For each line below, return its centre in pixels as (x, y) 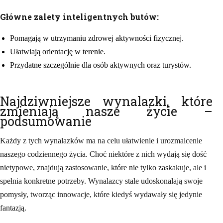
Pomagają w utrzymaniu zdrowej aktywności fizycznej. (97, 38)
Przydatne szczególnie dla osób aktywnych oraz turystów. (101, 65)
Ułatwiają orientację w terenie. (58, 52)
